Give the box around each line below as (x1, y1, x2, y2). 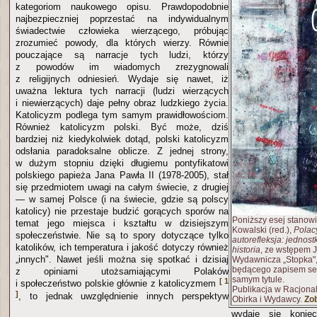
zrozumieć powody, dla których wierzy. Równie (16, 37, 229, 48)
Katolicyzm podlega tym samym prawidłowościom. (16, 109, 229, 120)
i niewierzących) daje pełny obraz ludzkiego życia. (16, 97, 229, 108)
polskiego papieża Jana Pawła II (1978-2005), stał (16, 169, 229, 180)
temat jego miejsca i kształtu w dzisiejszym (16, 217, 229, 229)
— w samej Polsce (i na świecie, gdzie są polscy (16, 193, 229, 204)
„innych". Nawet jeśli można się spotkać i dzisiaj (16, 253, 229, 265)
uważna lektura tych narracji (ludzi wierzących (16, 85, 229, 96)
